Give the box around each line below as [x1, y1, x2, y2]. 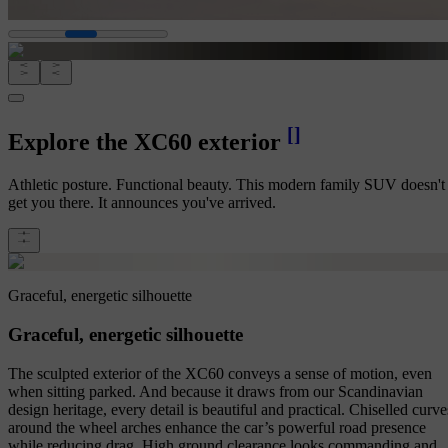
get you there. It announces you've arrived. [8, 194, 276, 212]
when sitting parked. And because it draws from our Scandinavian [8, 382, 423, 400]
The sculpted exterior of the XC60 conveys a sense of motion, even [8, 364, 432, 382]
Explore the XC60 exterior [8, 129, 281, 156]
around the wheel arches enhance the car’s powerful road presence [8, 418, 426, 436]
